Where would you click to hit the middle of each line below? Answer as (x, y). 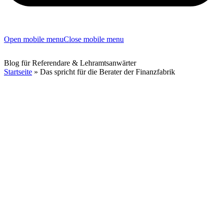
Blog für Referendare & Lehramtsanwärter (70, 63)
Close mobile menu (94, 39)
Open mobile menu (34, 39)
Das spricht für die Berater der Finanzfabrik (108, 72)
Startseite (18, 72)
